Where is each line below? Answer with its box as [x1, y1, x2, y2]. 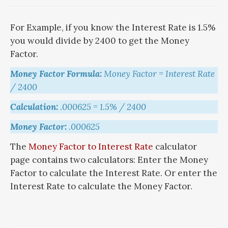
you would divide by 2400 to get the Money [10, 35, 189, 46]
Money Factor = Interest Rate [102, 68, 215, 79]
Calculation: [10, 101, 58, 112]
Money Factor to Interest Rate [28, 141, 153, 152]
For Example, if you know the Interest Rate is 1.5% [10, 22, 215, 33]
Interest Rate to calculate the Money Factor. [10, 181, 192, 192]
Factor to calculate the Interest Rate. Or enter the [10, 167, 217, 179]
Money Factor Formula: [10, 68, 102, 79]
